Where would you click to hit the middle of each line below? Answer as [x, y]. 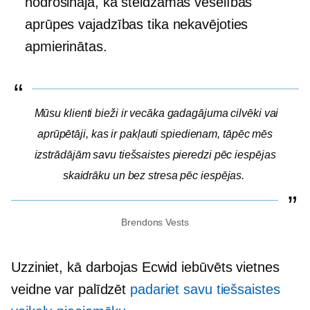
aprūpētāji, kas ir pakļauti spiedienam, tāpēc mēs [155, 134]
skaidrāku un [95, 176]
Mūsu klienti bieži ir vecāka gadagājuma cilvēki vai [156, 113]
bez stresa [153, 176]
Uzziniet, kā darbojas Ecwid [97, 267]
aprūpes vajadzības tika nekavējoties [137, 25]
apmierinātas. [66, 47]
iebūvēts [207, 267]
